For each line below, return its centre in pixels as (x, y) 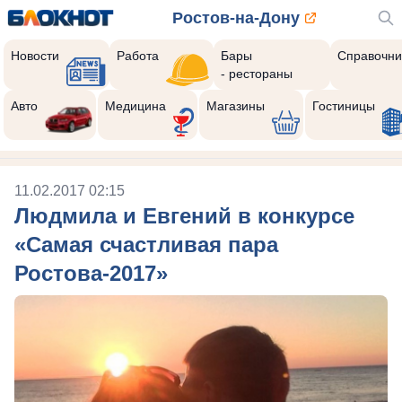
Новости (35, 56)
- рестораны (256, 74)
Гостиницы (343, 106)
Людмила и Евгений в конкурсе (184, 216)
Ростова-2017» (91, 273)
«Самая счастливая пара (146, 245)
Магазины (235, 106)
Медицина (135, 106)
